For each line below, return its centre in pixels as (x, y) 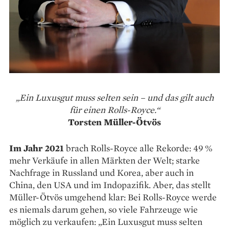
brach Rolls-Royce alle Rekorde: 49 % (138, 148)
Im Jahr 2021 (37, 148)
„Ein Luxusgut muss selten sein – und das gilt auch (114, 98)
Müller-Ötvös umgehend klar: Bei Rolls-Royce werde (113, 197)
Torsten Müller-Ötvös (114, 122)
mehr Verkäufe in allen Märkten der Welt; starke (105, 161)
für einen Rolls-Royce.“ (114, 110)
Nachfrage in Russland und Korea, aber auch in (101, 173)
